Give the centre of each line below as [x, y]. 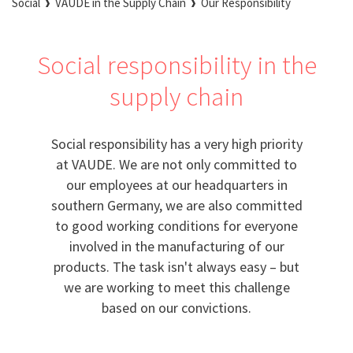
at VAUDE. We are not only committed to [176, 164]
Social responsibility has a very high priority [176, 143]
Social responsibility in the [176, 65]
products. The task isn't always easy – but [176, 266]
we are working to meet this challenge [176, 287]
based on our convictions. [176, 307]
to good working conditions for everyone [176, 225]
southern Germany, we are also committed [176, 205]
